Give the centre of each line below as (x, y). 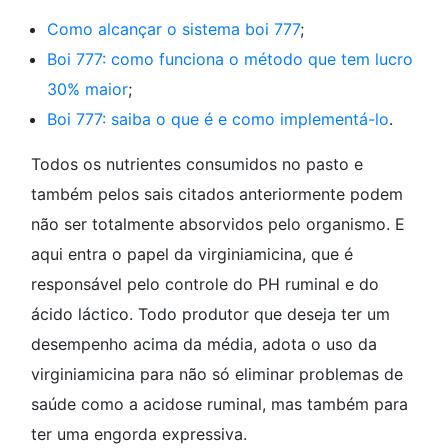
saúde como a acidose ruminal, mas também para (219, 404)
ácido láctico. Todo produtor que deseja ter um (210, 314)
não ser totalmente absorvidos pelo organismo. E (218, 224)
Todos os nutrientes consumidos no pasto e (197, 164)
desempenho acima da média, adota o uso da (204, 344)
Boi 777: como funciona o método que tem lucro (230, 59)
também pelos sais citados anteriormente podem (217, 194)
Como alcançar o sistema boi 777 (173, 29)
